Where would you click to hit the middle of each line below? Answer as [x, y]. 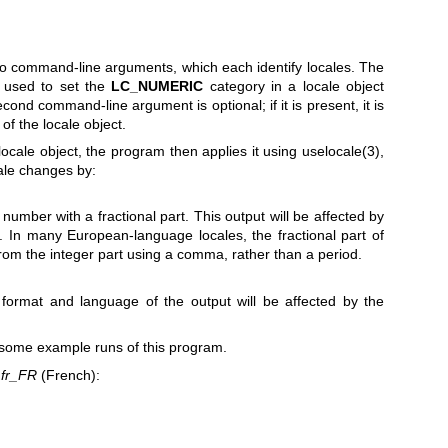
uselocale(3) [341, 151]
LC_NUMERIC [157, 85]
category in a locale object [294, 85]
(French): [68, 374]
